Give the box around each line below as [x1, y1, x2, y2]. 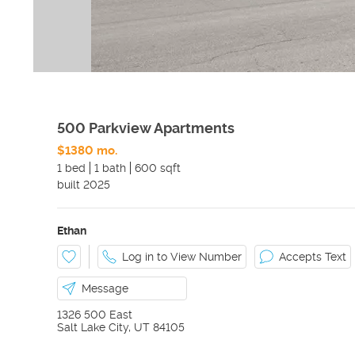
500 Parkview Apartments [57, 120, 235, 136]
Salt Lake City [57, 321, 128, 334]
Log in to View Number [122, 250, 242, 263]
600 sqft [135, 162, 181, 174]
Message [82, 282, 128, 295]
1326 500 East [57, 308, 132, 321]
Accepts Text [279, 250, 346, 263]
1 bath [94, 162, 126, 174]
